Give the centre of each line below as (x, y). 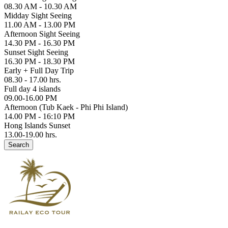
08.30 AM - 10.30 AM (40, 7)
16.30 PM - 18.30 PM (39, 62)
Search (19, 145)
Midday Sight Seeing (38, 16)
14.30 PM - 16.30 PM (39, 43)
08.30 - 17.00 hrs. (33, 80)
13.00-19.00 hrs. (31, 135)
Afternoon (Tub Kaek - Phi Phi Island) (66, 107)
